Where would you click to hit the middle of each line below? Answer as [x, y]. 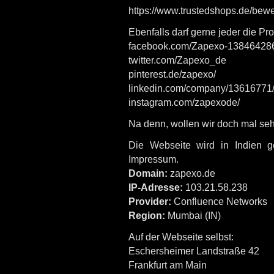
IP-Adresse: [156, 187]
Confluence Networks [219, 201]
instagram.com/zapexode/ [184, 102]
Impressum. [154, 159]
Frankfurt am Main [168, 265]
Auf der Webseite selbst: [181, 237]
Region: [147, 215]
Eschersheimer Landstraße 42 [194, 251]
